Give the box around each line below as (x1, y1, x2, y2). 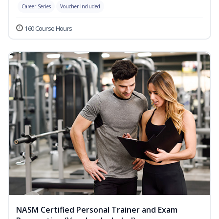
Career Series (22, 3, 51, 10)
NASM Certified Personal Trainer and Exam (16, 204, 177, 216)
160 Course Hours (24, 24, 72, 33)
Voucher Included (60, 3, 100, 10)
